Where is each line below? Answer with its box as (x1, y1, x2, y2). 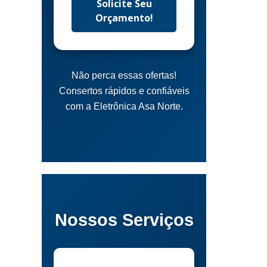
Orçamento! (95, 11, 153, 25)
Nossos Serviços (54, 210, 194, 230)
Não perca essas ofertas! (72, 70, 177, 81)
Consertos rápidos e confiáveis (58, 86, 190, 97)
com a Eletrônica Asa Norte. (65, 101, 183, 112)
